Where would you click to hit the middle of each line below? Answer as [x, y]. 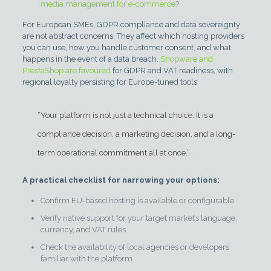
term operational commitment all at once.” [113, 152]
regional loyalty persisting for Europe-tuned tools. [110, 82]
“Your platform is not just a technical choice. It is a [125, 115]
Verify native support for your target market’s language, [139, 218]
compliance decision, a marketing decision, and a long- [136, 134]
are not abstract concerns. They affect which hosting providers [133, 36]
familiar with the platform [86, 258]
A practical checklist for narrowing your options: [121, 180]
